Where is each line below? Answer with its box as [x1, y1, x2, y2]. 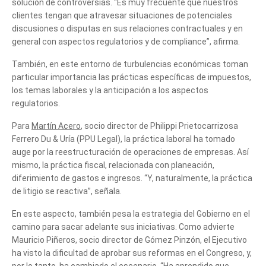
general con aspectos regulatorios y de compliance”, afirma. [12, 36, 240, 46]
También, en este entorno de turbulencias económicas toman [12, 59, 248, 69]
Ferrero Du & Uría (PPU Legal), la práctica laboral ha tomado [12, 134, 235, 144]
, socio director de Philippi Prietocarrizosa [81, 121, 238, 131]
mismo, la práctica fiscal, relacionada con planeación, [12, 160, 214, 170]
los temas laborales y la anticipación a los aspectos [12, 85, 208, 95]
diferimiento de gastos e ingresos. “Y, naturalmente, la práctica [12, 173, 252, 183]
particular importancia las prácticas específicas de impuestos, [12, 72, 251, 82]
